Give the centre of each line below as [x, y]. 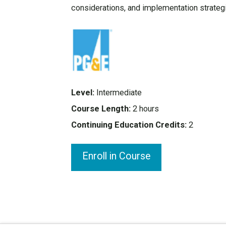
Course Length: [101, 108]
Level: [82, 92]
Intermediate [118, 92]
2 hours [145, 108]
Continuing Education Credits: [129, 125]
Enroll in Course [116, 156]
